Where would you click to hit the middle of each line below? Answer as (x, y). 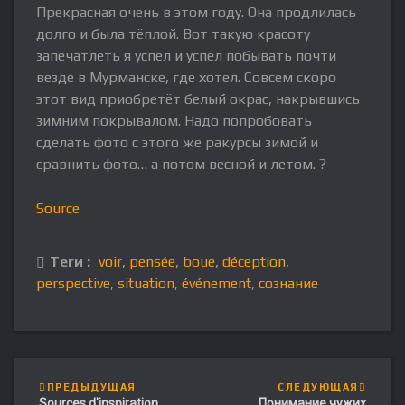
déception (254, 262)
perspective (73, 284)
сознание (288, 284)
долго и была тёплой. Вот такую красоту (173, 34)
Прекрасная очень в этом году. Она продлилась (196, 13)
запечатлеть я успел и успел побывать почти (186, 56)
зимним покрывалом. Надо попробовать (174, 121)
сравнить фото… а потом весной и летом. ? (181, 165)
